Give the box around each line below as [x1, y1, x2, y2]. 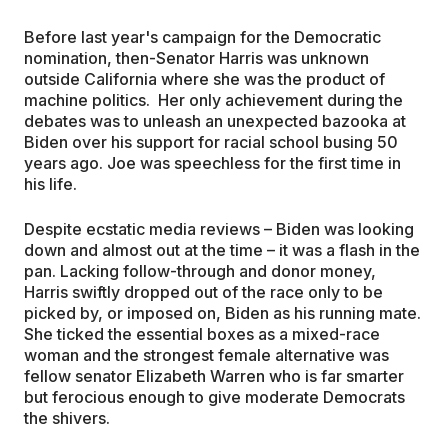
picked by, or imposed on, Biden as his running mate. [24, 303, 421, 324]
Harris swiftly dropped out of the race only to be [24, 282, 383, 303]
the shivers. [24, 408, 110, 429]
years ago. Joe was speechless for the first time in [24, 153, 401, 174]
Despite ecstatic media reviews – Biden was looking [24, 219, 414, 240]
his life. [24, 174, 77, 195]
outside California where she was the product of [24, 69, 385, 90]
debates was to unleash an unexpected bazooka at [24, 111, 406, 132]
